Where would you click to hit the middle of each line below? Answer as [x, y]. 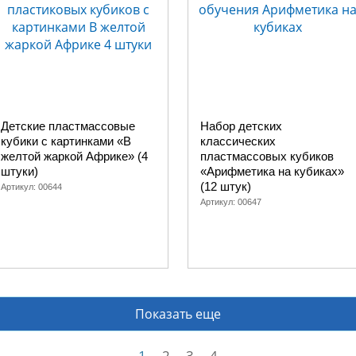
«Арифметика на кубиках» [272, 171]
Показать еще [178, 314]
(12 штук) [226, 186]
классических [238, 141]
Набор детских [241, 126]
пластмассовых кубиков [267, 156]
